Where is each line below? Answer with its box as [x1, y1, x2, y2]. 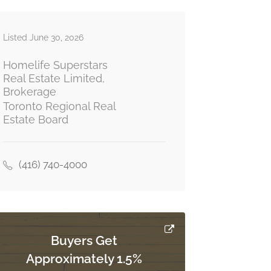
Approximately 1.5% [26, 251, 143, 267]
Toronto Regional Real [2, 100, 116, 113]
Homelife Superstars [2, 59, 108, 72]
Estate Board [2, 114, 68, 126]
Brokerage [2, 86, 56, 99]
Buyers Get [51, 233, 118, 249]
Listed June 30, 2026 [2, 33, 83, 43]
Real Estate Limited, [2, 73, 105, 85]
